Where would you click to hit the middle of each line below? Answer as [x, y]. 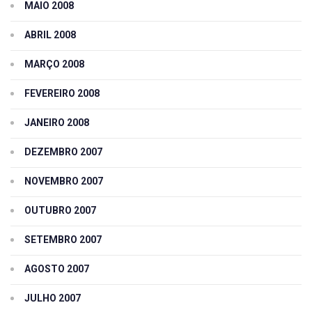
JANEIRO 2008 [57, 123]
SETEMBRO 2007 [63, 240]
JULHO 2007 [53, 298]
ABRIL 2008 [50, 35]
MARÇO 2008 [54, 64]
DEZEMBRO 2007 [63, 152]
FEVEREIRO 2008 [62, 94]
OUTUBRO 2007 [60, 211]
